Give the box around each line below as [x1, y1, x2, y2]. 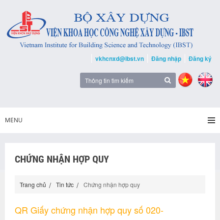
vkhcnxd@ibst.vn [95, 54, 144, 63]
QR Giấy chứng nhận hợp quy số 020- [15, 203, 164, 216]
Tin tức [56, 180, 74, 189]
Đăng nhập [151, 54, 181, 63]
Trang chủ [20, 180, 46, 189]
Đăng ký [189, 54, 212, 63]
